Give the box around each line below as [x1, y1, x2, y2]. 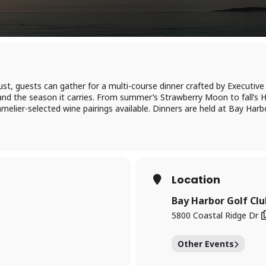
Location [172, 172, 220, 188]
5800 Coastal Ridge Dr [172, 210, 258, 221]
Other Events [178, 238, 234, 250]
